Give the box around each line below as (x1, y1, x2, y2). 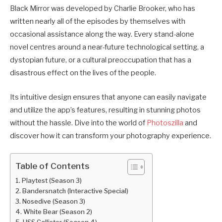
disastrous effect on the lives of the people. (10, 68, 158, 78)
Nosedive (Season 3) (22, 197, 85, 205)
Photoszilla (147, 118, 183, 127)
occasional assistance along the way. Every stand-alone (10, 30, 194, 39)
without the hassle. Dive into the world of (10, 118, 147, 127)
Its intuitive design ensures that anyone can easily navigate (10, 92, 207, 102)
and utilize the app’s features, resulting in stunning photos (10, 105, 201, 114)
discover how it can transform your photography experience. (10, 131, 211, 140)
